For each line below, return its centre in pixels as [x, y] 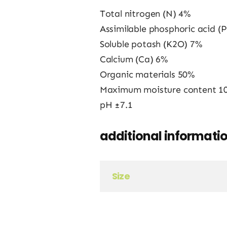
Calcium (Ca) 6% [134, 60]
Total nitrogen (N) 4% [145, 14]
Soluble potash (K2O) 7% [151, 44]
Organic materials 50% [147, 75]
